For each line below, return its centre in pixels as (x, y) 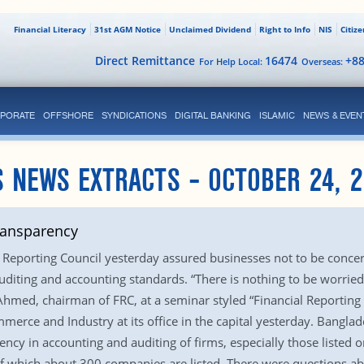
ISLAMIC (277, 115)
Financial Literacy (50, 29)
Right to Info (284, 29)
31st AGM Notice (127, 29)
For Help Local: (232, 61)
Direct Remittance (145, 61)
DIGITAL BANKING (212, 115)
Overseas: (323, 61)
